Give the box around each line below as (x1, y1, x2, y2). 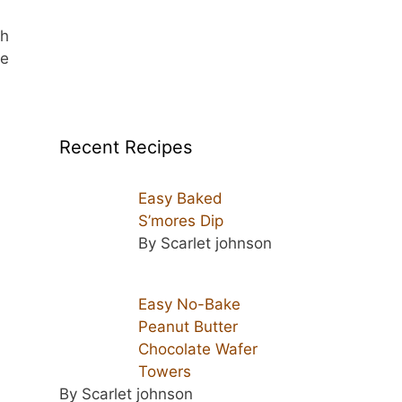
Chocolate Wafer (137, 339, 258, 358)
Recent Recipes (59, 135, 192, 158)
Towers (137, 362, 191, 380)
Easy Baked (137, 188, 223, 207)
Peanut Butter (137, 317, 238, 336)
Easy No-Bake (137, 294, 240, 313)
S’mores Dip (137, 211, 223, 230)
